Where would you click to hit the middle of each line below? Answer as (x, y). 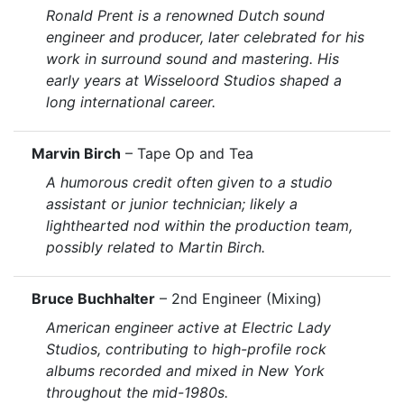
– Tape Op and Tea (187, 153)
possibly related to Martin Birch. (156, 247)
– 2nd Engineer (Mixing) (239, 298)
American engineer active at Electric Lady (188, 327)
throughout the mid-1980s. (137, 392)
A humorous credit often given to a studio (189, 182)
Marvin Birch (76, 153)
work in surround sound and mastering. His (193, 58)
